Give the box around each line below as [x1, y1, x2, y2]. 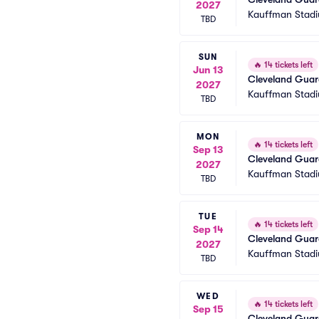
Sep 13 [193, 144, 223, 155]
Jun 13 [193, 64, 223, 75]
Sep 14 [192, 224, 224, 235]
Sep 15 [192, 303, 224, 315]
